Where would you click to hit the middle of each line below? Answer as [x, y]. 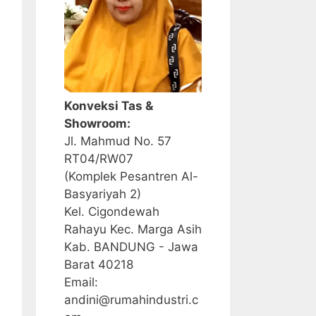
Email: [81, 282]
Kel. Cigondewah [112, 212]
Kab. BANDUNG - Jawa [131, 247]
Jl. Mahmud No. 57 [118, 141]
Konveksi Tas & [109, 106]
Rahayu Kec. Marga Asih [133, 230]
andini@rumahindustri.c [131, 300]
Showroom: [97, 124]
